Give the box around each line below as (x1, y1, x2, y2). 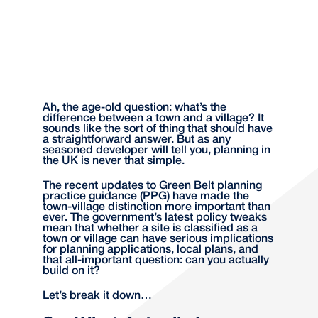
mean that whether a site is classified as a (43, 224, 258, 234)
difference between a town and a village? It (43, 114, 264, 124)
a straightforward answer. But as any (43, 135, 231, 146)
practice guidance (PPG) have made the (43, 192, 249, 202)
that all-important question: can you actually (43, 256, 269, 266)
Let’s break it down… (43, 291, 152, 302)
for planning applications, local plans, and (43, 245, 258, 256)
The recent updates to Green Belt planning (43, 181, 262, 192)
